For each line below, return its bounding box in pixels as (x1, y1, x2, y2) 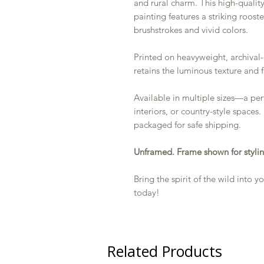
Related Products (107, 241, 222, 261)
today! (134, 187, 160, 198)
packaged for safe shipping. (134, 119, 241, 130)
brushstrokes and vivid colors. (134, 24, 248, 35)
